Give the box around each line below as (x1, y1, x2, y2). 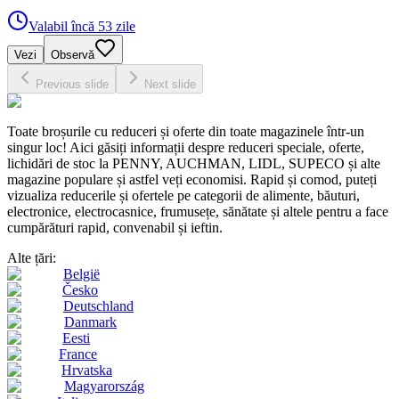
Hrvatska (61, 362, 112, 378)
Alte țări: (7, 250, 56, 265)
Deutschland (63, 298, 134, 313)
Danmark (64, 314, 117, 330)
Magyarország (64, 379, 144, 394)
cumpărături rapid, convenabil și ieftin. (7, 220, 223, 235)
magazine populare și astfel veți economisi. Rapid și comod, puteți (7, 172, 377, 187)
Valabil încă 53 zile (28, 19, 135, 34)
